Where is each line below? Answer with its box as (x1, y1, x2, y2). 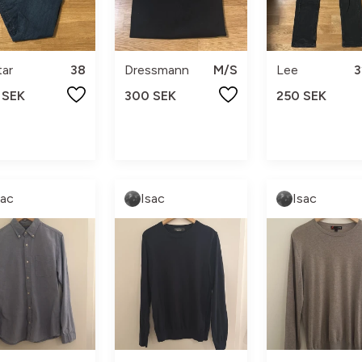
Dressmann (124, 62, 190, 78)
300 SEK (124, 88, 177, 104)
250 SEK (276, 88, 326, 104)
